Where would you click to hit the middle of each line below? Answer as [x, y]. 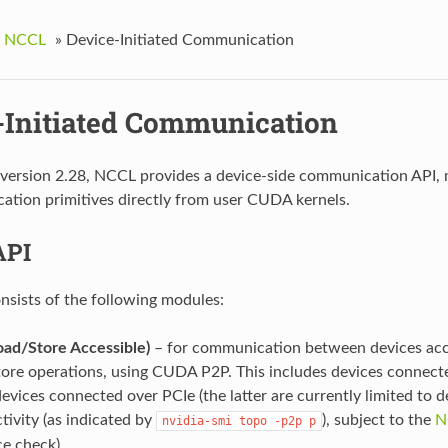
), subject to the [378, 420]
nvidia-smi [196, 421]
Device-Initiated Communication [179, 39]
